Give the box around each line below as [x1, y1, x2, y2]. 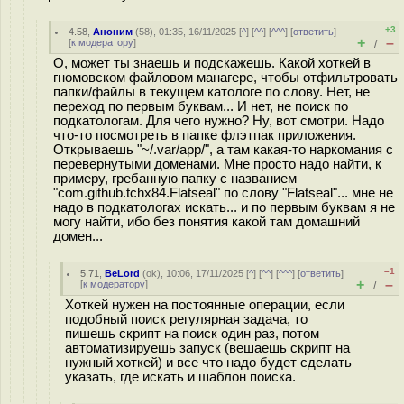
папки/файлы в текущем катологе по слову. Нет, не [53, 85, 370, 99]
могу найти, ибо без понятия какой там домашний [53, 215, 360, 229]
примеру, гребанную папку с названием [53, 171, 297, 186]
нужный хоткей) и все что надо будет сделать [65, 355, 352, 370]
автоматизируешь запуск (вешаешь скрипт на [65, 341, 350, 355]
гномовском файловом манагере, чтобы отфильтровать [53, 70, 398, 85]
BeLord [105, 268, 141, 279]
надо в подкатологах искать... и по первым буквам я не [53, 200, 395, 215]
